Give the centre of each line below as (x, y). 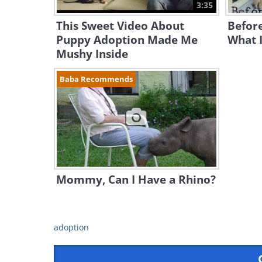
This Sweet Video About (120, 26)
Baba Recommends (96, 79)
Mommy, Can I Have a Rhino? (136, 180)
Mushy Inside (92, 54)
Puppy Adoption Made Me (127, 40)
